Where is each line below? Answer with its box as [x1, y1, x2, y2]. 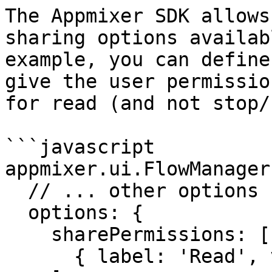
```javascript [5, 136, 155, 158]
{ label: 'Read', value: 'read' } [5, 245, 74, 267]
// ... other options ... [5, 180, 28, 202]
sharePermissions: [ [5, 223, 51, 245]
